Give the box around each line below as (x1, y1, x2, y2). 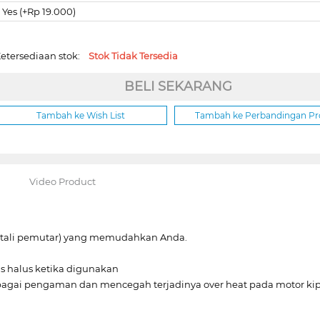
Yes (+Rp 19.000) (2, 5, 76, 17)
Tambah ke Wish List (36, 109, 125, 121)
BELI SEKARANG (124, 78, 232, 94)
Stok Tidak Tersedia (89, 49, 179, 61)
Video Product (29, 175, 96, 187)
